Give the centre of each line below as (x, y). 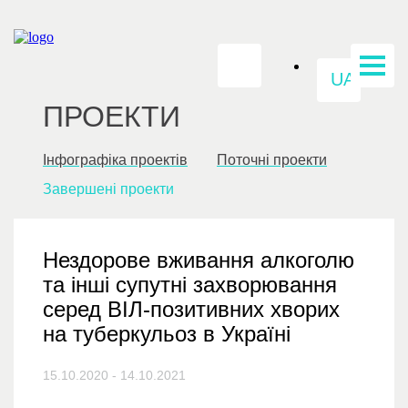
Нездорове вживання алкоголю (199, 260)
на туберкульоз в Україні (167, 334)
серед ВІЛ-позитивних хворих (191, 309)
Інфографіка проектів (115, 160)
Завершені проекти (108, 189)
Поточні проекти (272, 160)
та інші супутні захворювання (190, 285)
